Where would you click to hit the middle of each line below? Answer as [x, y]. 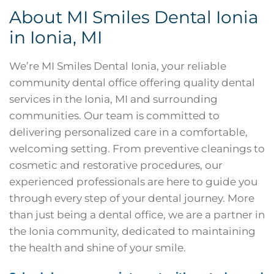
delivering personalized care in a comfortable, [128, 132]
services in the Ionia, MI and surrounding [113, 99]
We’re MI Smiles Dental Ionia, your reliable [118, 66]
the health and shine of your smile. [98, 247]
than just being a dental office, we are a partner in [137, 214]
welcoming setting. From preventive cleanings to [137, 148]
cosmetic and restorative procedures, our [116, 165]
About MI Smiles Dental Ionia [134, 17]
